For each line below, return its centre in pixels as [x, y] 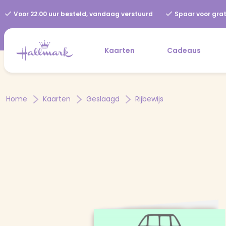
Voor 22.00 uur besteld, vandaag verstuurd [82, 14]
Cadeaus [184, 50]
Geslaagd [104, 99]
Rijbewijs [149, 99]
